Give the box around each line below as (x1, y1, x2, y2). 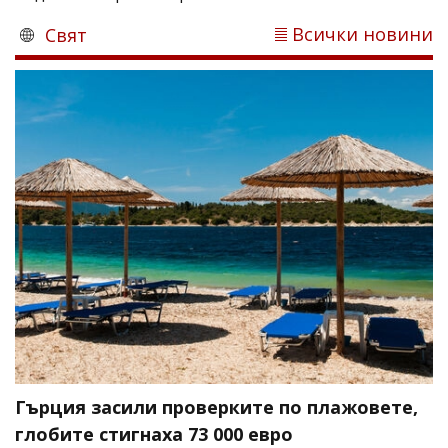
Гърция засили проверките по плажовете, (15, 394, 418, 419)
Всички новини (292, 21, 433, 46)
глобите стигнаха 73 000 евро (15, 421, 293, 446)
